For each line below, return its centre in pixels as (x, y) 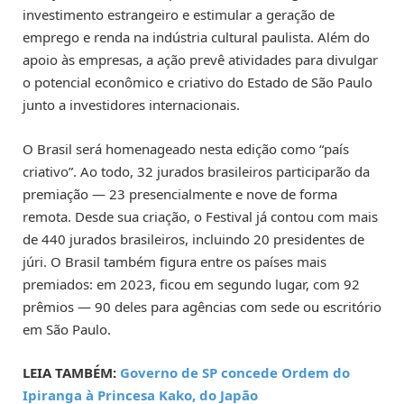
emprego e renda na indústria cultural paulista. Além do (196, 37)
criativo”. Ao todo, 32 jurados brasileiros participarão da (196, 171)
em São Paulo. (67, 329)
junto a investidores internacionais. (131, 105)
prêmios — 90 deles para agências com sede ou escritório (202, 306)
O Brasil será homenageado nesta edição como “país (186, 148)
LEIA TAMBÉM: (71, 372)
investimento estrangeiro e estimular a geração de (179, 15)
